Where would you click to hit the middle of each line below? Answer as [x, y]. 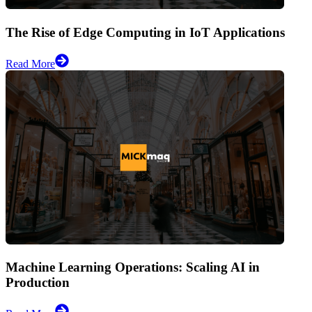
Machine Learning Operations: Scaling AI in [133, 267]
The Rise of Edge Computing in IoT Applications [145, 33]
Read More [30, 63]
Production [38, 283]
